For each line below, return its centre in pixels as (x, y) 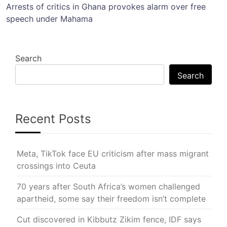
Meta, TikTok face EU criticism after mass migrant (113, 153)
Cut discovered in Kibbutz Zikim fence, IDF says (109, 219)
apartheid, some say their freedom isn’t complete (111, 198)
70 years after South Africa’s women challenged (108, 186)
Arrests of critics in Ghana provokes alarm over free (106, 7)
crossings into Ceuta (56, 165)
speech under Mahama (49, 19)
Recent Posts (53, 119)
